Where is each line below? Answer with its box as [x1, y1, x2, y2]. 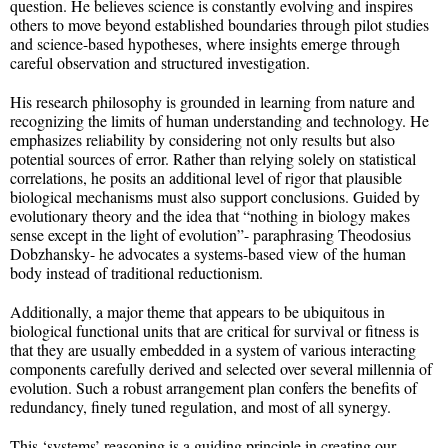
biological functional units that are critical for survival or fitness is [10, 320, 419, 342]
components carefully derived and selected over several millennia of [10, 358, 432, 380]
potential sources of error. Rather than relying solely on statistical [10, 148, 416, 170]
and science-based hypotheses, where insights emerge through [10, 33, 400, 55]
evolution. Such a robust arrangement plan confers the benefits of [10, 377, 417, 399]
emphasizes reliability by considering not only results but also [10, 129, 395, 151]
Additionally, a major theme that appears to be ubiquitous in [10, 301, 385, 323]
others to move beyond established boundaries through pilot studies [10, 14, 429, 36]
